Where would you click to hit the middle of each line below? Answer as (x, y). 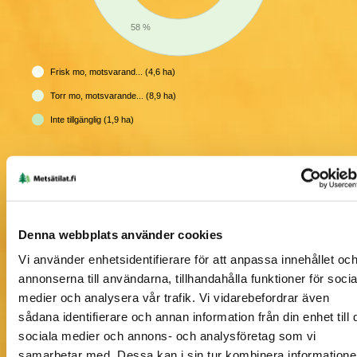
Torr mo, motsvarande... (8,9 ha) (113, 96)
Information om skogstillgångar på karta (143, 305)
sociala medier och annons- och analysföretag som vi (167, 335)
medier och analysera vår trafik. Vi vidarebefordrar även (174, 297)
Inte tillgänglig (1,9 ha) (92, 120)
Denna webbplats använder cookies (120, 234)
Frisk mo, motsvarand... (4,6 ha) (113, 72)
